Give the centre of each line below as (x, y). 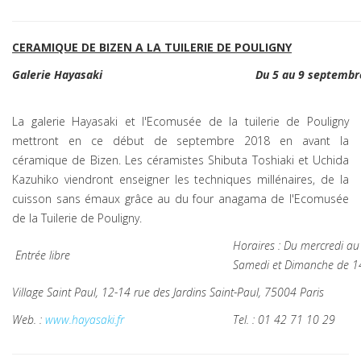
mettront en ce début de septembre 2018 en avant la (180, 141)
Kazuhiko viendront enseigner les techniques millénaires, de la (180, 179)
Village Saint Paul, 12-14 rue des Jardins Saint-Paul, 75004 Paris (168, 292)
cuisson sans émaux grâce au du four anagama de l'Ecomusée (180, 199)
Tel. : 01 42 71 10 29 (284, 320)
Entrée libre (41, 255)
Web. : (29, 320)
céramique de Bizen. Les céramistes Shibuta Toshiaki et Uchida (180, 160)
